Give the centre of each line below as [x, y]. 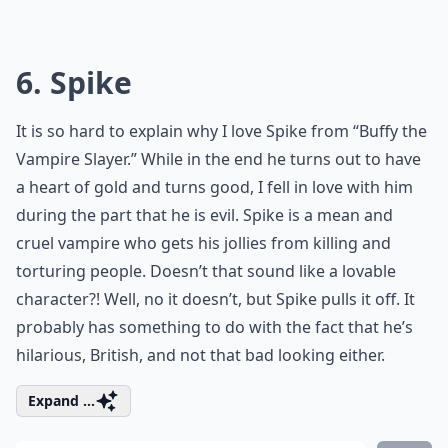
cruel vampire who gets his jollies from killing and [203, 243]
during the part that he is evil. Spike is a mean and [204, 215]
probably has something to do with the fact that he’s [214, 327]
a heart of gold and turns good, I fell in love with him [214, 187]
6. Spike [74, 82]
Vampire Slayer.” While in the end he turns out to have [218, 159]
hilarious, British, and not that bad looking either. [200, 355]
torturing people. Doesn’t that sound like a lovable [206, 271]
